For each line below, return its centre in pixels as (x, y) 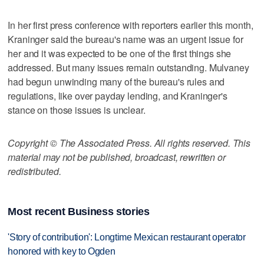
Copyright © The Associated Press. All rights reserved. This (129, 143)
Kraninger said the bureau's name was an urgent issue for (126, 39)
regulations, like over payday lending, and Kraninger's (118, 95)
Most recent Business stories (79, 211)
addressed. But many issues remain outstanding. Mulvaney (128, 67)
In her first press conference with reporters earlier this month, (131, 25)
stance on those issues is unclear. (77, 110)
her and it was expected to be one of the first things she (120, 53)
